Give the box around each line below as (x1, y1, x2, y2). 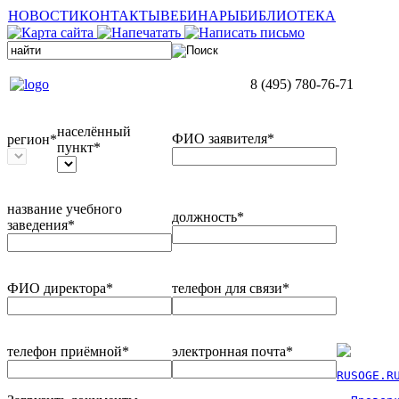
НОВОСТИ (8, 8, 79, 23)
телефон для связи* (172, 281, 289, 296)
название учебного (7, 201, 122, 216)
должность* (172, 209, 244, 224)
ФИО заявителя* (172, 131, 274, 146)
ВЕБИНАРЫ (160, 8, 240, 23)
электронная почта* (172, 344, 293, 359)
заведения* (7, 217, 75, 232)
